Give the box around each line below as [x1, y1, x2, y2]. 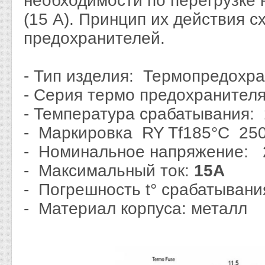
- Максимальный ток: [24, 161, 194, 180]
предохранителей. [24, 29, 170, 47]
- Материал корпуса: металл [24, 199, 247, 218]
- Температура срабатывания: [24, 105, 264, 123]
